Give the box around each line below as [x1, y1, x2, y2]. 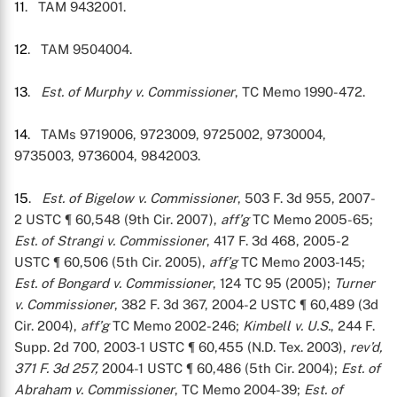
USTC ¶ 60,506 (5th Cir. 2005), [14, 254, 209, 269]
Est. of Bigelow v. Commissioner [42, 191, 237, 206]
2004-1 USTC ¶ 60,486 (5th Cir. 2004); [98, 361, 341, 376]
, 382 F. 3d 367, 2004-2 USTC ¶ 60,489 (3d [114, 297, 378, 312]
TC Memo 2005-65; [249, 212, 373, 227]
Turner [334, 276, 375, 291]
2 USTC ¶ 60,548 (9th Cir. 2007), [14, 212, 221, 227]
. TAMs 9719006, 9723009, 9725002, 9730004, [27, 127, 326, 142]
